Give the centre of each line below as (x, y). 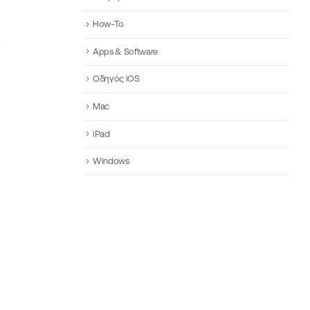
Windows (111, 161)
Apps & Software (125, 51)
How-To (109, 24)
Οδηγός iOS (116, 79)
